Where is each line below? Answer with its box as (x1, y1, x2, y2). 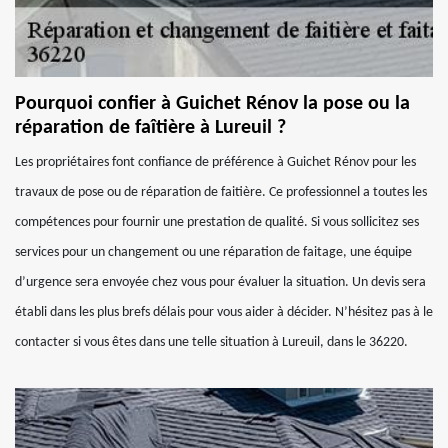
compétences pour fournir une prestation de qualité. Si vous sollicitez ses (15, 215, 419, 230)
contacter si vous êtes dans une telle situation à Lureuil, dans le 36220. (15, 335, 408, 350)
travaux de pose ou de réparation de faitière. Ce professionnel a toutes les (15, 185, 427, 200)
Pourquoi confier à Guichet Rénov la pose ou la (15, 94, 410, 114)
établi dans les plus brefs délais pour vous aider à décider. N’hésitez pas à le (15, 305, 433, 320)
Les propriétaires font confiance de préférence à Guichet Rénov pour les (15, 155, 416, 170)
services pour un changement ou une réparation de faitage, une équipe (15, 245, 412, 260)
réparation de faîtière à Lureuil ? (15, 118, 286, 138)
